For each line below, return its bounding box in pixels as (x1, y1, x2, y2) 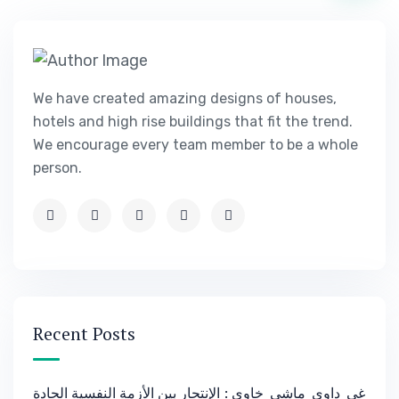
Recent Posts (33, 322, 135, 346)
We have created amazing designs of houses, (33, 90, 337, 108)
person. (33, 159, 82, 177)
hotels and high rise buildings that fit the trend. (33, 113, 353, 131)
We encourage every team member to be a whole (33, 136, 358, 154)
